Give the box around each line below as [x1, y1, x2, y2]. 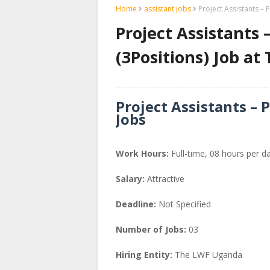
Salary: [116, 173, 145, 185]
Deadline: [116, 198, 159, 210]
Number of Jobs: [116, 224, 186, 236]
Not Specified [159, 198, 211, 210]
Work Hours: [116, 148, 169, 160]
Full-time [171, 148, 205, 160]
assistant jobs [144, 4, 191, 14]
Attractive [147, 173, 184, 185]
